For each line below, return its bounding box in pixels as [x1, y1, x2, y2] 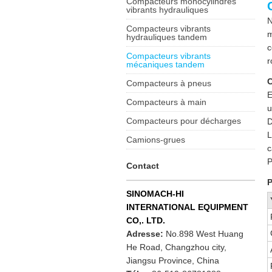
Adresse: [126, 229, 166, 239]
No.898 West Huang [166, 229, 244, 239]
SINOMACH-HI [126, 189, 185, 199]
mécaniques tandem [126, 59, 205, 69]
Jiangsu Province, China [126, 256, 220, 265]
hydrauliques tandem [126, 32, 208, 42]
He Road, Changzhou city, [126, 242, 227, 252]
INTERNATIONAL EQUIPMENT [126, 202, 249, 212]
